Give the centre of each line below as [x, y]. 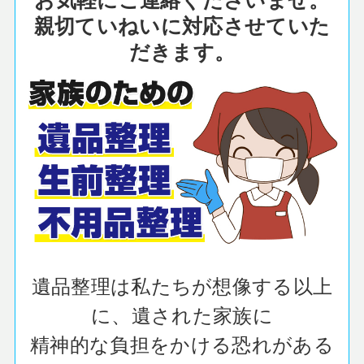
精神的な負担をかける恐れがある [182, 343]
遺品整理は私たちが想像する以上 [182, 284]
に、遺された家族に [182, 314]
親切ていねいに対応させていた [182, 26]
